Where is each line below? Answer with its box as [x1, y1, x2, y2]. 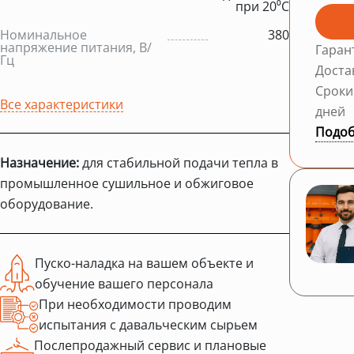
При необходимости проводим [39, 295, 232, 313]
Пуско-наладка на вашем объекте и [35, 254, 254, 272]
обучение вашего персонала [35, 274, 213, 292]
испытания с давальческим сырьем [39, 315, 258, 333]
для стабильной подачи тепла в [79, 153, 278, 171]
